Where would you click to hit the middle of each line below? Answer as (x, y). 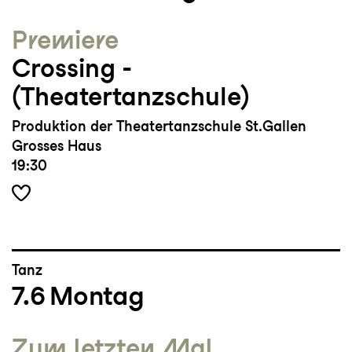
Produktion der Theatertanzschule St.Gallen (159, 126)
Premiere (65, 40)
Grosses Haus (57, 146)
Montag (97, 296)
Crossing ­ (71, 68)
